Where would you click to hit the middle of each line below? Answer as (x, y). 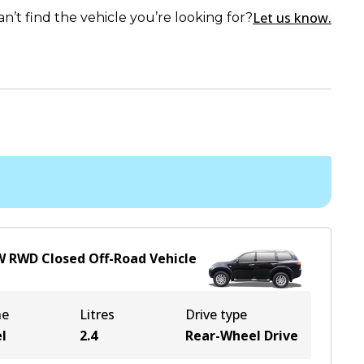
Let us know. (292, 18)
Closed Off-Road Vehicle (119, 258)
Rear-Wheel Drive (242, 336)
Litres (97, 314)
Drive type (216, 314)
